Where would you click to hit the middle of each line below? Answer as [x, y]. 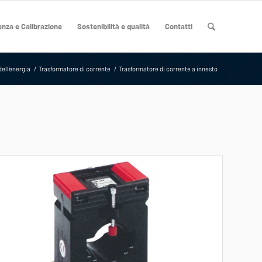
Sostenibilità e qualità [113, 26]
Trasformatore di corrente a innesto [168, 69]
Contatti [178, 26]
